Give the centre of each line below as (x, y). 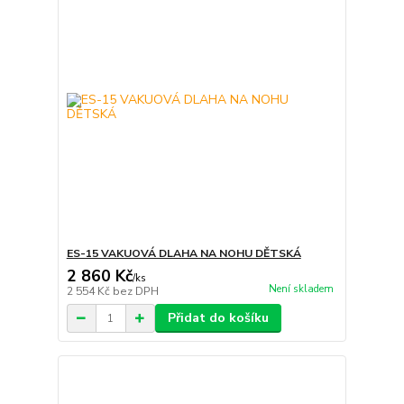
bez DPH (135, 292)
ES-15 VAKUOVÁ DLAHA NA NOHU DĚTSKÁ (184, 254)
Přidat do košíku (218, 318)
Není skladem (301, 289)
